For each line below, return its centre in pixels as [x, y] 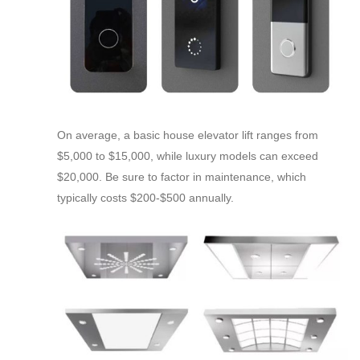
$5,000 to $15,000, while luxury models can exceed [188, 156]
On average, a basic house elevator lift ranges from [188, 135]
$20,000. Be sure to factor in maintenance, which [182, 177]
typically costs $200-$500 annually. [145, 198]
